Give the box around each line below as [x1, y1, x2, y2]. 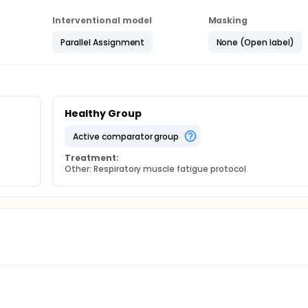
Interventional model [52, 14, 153, 26]
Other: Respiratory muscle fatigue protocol [65, 163, 246, 175]
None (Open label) [216, 36, 294, 48]
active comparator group [78, 130, 179, 142]
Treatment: [65, 152, 119, 164]
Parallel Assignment [60, 36, 145, 48]
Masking [208, 14, 248, 26]
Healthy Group [65, 107, 142, 120]
